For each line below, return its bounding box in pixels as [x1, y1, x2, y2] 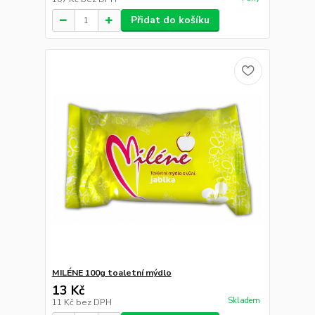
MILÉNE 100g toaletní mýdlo [51, 266, 172, 278]
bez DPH [75, 296, 112, 308]
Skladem [227, 295, 260, 306]
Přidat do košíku [130, 13, 210, 27]
